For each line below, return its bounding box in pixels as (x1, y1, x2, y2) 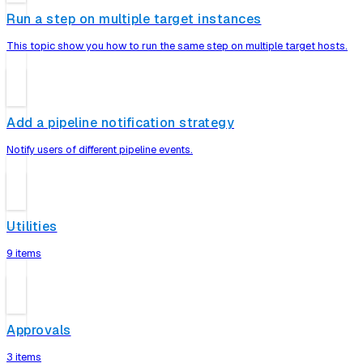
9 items (6, 246, 41, 261)
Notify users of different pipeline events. (6, 143, 193, 157)
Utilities (6, 217, 58, 235)
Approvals (6, 321, 71, 339)
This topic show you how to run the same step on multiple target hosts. (6, 39, 348, 53)
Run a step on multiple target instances (6, 11, 262, 28)
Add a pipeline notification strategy (6, 114, 234, 132)
